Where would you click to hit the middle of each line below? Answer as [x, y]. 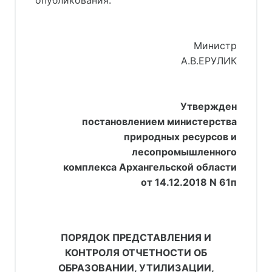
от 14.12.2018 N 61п [189, 182]
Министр [215, 46]
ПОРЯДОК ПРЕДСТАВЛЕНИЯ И [136, 237]
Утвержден [209, 106]
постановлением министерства [159, 121]
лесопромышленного [184, 152]
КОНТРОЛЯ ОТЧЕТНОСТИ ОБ [136, 253]
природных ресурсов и [180, 137]
